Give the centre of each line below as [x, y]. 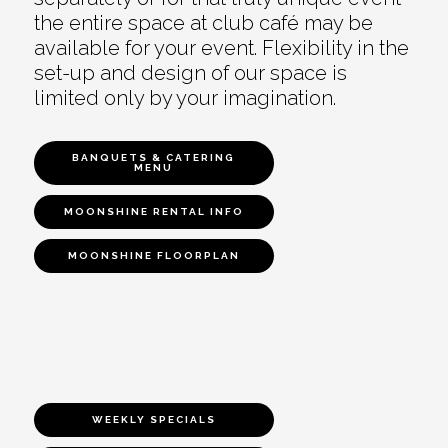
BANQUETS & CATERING [154, 158]
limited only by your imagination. [184, 98]
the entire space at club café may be [203, 23]
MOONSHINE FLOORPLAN [153, 256]
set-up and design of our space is [190, 73]
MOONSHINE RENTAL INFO [153, 212]
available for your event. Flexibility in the [221, 48]
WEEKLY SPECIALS [153, 420]
